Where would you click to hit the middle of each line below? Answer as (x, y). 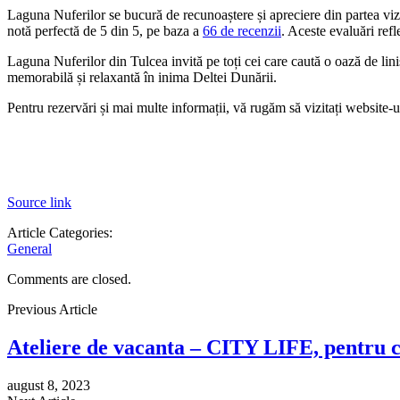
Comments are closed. (69, 279)
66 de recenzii (242, 30)
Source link (39, 202)
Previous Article (52, 309)
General (29, 248)
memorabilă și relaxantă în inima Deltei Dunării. (142, 77)
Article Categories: (60, 232)
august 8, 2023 (49, 385)
